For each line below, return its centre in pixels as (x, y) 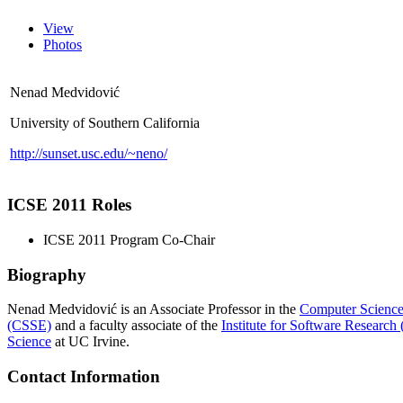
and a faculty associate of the (136, 326)
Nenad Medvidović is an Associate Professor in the (153, 309)
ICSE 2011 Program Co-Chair (129, 239)
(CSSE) (29, 326)
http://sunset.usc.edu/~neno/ (89, 153)
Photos (63, 44)
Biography (47, 274)
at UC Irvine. (90, 342)
